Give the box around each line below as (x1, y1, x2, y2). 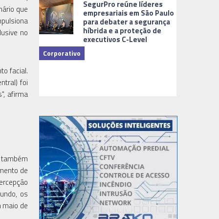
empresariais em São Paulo (83, 7, 175, 19)
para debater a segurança (83, 16, 171, 27)
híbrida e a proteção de (83, 24, 162, 36)
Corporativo (43, 47, 81, 58)
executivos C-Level (83, 33, 148, 45)
